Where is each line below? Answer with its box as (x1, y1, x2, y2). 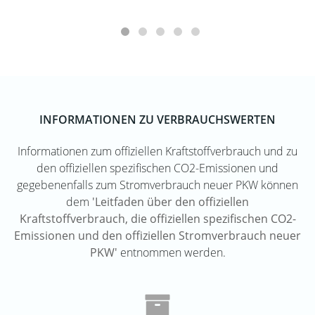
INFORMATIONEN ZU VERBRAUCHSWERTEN (39, 111, 276, 127)
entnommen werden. (117, 244, 226, 260)
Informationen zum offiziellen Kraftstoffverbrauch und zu (18, 143, 297, 159)
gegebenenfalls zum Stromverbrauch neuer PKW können (17, 176, 298, 193)
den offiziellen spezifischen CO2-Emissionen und (37, 160, 278, 176)
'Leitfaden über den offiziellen (92, 193, 249, 210)
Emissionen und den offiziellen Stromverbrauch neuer (14, 227, 301, 243)
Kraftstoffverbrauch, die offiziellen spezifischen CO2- (19, 210, 296, 226)
